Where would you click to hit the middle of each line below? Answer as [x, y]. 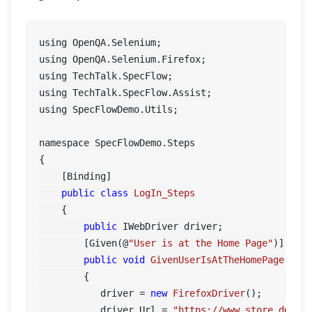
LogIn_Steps [165, 193]
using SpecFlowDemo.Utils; [109, 109]
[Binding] [76, 176]
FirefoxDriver [209, 293]
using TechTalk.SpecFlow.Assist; [126, 92]
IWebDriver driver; [170, 226]
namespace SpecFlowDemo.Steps [117, 142]
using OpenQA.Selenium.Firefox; [123, 59]
